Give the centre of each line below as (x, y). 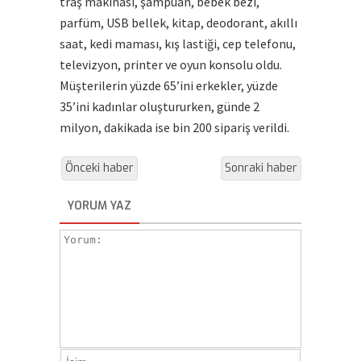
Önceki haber (100, 168)
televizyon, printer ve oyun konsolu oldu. (171, 65)
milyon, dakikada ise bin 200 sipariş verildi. (174, 128)
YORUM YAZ (100, 206)
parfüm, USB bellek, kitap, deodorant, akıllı (178, 23)
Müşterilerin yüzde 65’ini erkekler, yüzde (169, 86)
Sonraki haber (261, 168)
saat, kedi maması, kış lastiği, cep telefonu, (178, 44)
